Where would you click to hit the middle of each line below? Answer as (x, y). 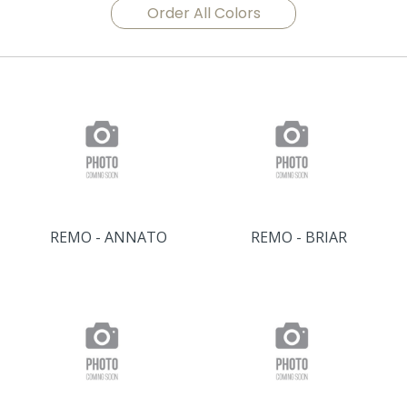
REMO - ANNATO (109, 237)
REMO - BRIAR (298, 237)
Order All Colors (203, 13)
